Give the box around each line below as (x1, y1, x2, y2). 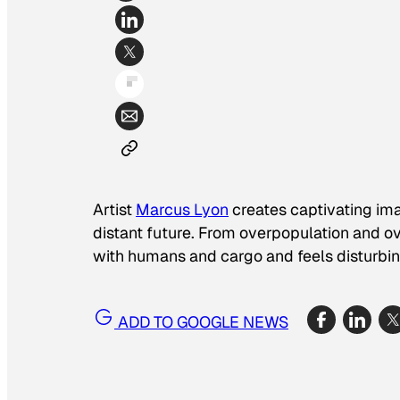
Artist (93, 199, 136, 221)
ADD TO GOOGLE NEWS (114, 311, 288, 332)
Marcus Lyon (136, 199, 229, 221)
